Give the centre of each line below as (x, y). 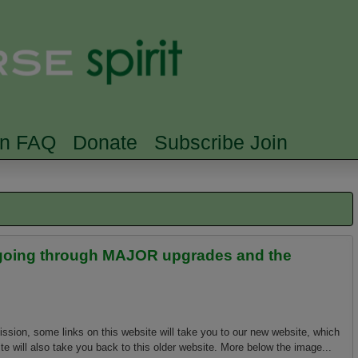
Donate (105, 142)
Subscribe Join (221, 142)
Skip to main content (165, 10)
